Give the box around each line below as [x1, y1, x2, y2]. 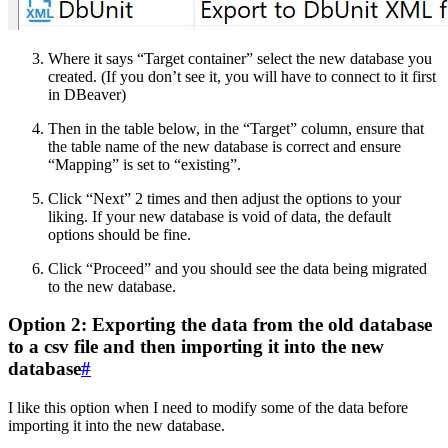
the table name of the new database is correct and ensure [48, 137, 401, 155]
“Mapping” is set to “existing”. [48, 155, 241, 173]
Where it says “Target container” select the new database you [48, 49, 432, 67]
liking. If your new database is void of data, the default [48, 207, 391, 225]
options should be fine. [48, 225, 191, 243]
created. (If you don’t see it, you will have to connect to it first [48, 67, 436, 85]
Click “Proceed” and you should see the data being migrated [48, 259, 427, 277]
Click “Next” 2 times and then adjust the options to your [48, 189, 401, 207]
